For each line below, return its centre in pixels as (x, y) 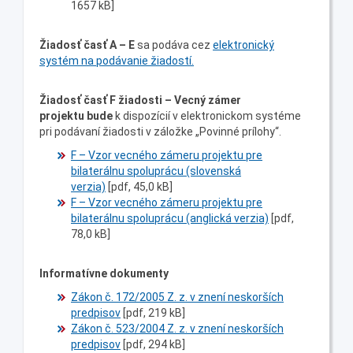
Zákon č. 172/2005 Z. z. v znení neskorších (177, 297)
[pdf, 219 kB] (153, 312)
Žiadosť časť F (78, 100)
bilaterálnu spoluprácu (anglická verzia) (170, 218)
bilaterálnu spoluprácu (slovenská (156, 171)
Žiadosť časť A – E (87, 45)
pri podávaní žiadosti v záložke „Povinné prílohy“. (160, 131)
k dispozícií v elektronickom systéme (208, 115)
